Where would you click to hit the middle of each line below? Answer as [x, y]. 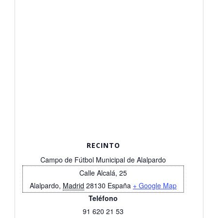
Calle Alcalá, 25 [103, 173]
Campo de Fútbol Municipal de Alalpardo [103, 159]
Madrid [73, 185]
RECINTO [103, 145]
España [119, 185]
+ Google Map [155, 185]
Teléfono [103, 198]
